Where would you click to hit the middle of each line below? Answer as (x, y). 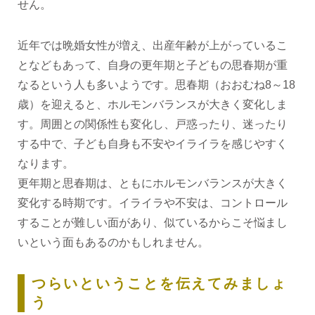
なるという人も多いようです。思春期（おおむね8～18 (156, 85)
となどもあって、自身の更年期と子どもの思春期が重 (152, 65)
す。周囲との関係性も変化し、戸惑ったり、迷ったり (152, 124)
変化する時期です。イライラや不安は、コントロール (152, 203)
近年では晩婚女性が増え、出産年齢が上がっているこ (152, 46)
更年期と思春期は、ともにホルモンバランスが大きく (152, 184)
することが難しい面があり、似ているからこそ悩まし (152, 223)
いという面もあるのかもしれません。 (113, 243)
